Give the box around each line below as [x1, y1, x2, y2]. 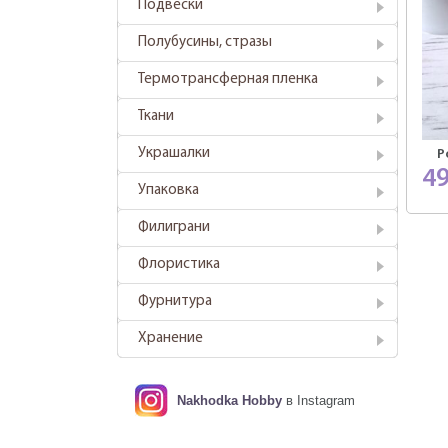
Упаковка [138, 183, 199, 198]
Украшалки [138, 146, 210, 161]
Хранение [138, 331, 203, 346]
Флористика [138, 257, 220, 272]
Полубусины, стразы [138, 35, 272, 50]
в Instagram [282, 393, 355, 408]
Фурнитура [138, 294, 212, 309]
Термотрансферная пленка [138, 72, 318, 87]
